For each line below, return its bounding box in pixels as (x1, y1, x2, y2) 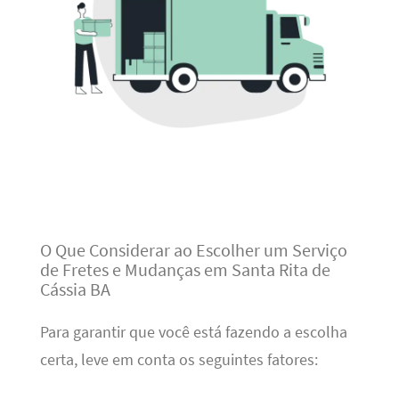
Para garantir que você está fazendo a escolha (39, 322, 347, 343)
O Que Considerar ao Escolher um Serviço (39, 238, 347, 261)
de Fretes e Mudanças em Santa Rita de (39, 257, 330, 281)
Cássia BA (39, 277, 110, 300)
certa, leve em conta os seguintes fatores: (39, 350, 318, 370)
